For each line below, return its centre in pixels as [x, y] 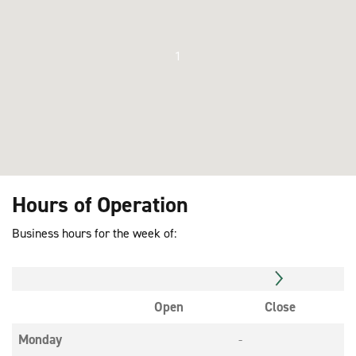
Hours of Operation [100, 205]
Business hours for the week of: [94, 233]
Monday [40, 339]
